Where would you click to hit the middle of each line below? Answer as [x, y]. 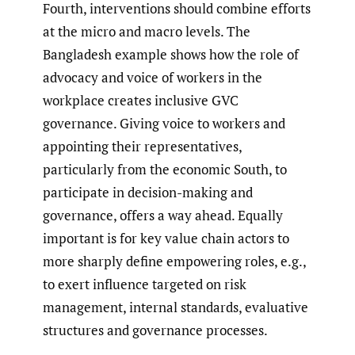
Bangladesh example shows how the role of [171, 55]
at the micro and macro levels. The [147, 32]
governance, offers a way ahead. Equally [163, 216]
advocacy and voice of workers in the [153, 78]
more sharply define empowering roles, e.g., [174, 261]
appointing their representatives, [142, 147]
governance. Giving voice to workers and [164, 124]
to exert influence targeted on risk [145, 284]
